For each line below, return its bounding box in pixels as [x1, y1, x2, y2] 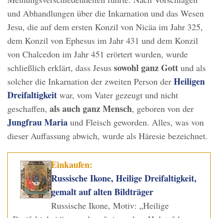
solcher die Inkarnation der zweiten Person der [7, 75, 174, 88]
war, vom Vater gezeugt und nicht [57, 89, 178, 101]
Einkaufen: [51, 158, 93, 171]
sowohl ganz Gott [114, 61, 181, 74]
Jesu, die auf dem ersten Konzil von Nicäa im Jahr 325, [7, 21, 203, 33]
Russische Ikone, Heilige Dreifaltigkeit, [51, 172, 197, 185]
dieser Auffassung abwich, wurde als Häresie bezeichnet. [7, 130, 208, 142]
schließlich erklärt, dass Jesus [7, 62, 114, 74]
